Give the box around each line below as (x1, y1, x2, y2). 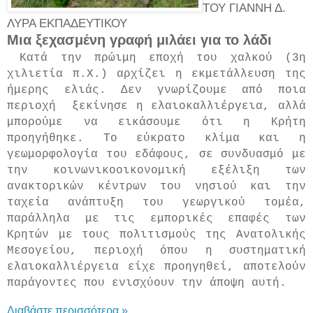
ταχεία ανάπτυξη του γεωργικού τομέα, (7, 196, 306, 209)
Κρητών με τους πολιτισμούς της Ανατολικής (7, 228, 306, 241)
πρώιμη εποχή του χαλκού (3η (94, 52, 307, 64)
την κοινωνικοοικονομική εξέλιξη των (7, 164, 306, 177)
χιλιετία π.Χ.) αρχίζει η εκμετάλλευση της (7, 68, 306, 80)
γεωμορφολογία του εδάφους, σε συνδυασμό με (7, 148, 306, 161)
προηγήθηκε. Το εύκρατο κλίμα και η (7, 132, 306, 145)
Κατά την (20, 52, 94, 64)
